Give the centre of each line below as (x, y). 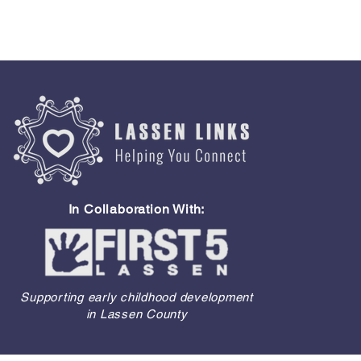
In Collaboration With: (137, 209)
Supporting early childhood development (137, 297)
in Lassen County (137, 314)
